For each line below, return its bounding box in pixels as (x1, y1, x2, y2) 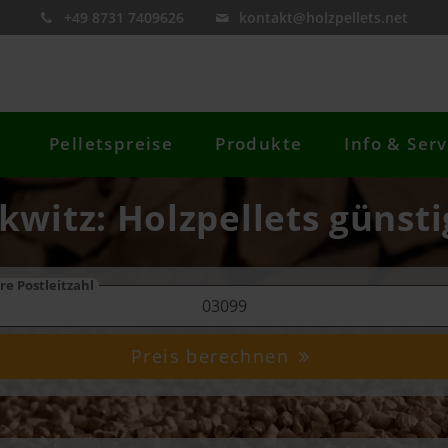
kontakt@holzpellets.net (239, 8, 409, 27)
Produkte (215, 132, 303, 156)
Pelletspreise (49, 132, 174, 156)
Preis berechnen (131, 344, 296, 369)
